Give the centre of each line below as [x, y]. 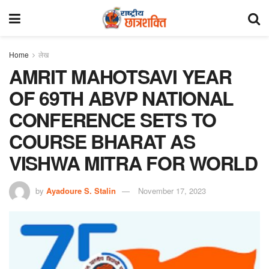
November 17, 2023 [172, 190]
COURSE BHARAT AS [102, 141]
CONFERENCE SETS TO [113, 119]
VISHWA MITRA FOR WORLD [133, 163]
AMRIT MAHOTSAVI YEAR [120, 76]
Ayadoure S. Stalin [81, 190]
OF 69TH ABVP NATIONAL [122, 98]
